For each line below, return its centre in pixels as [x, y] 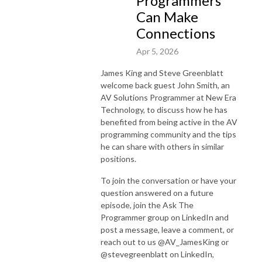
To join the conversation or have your [168, 180]
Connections [176, 33]
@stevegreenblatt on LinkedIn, [157, 254]
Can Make [167, 17]
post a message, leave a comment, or [167, 229]
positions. [118, 158]
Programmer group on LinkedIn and [165, 217]
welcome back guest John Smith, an [165, 85]
